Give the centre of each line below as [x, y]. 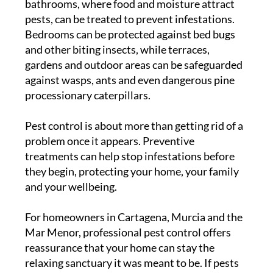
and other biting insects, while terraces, [117, 49]
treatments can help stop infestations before [129, 156]
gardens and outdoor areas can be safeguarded [133, 64]
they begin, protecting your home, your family [132, 171]
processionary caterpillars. [87, 95]
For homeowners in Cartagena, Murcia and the [133, 217]
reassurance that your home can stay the [119, 247]
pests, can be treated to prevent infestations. [129, 19]
